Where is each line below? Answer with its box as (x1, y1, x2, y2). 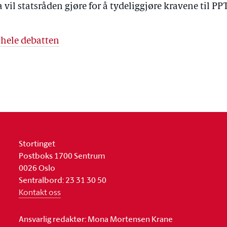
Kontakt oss (19, 186, 61, 198)
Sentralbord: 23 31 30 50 (19, 174, 107, 186)
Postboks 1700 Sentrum (19, 149, 106, 162)
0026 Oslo (19, 162, 56, 174)
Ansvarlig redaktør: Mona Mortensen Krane (19, 213, 173, 225)
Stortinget (19, 137, 56, 149)
